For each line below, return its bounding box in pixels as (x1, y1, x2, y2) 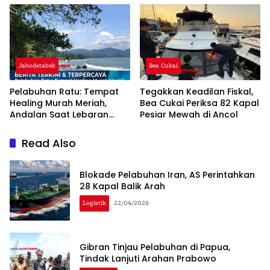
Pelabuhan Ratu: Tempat (10, 86, 119, 98)
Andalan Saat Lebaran (10, 108, 108, 121)
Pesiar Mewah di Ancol (140, 108, 238, 121)
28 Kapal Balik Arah (80, 180, 165, 193)
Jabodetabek (19, 62, 55, 70)
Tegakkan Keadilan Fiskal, (140, 86, 253, 98)
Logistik (83, 199, 106, 207)
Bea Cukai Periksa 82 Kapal (140, 97, 259, 110)
